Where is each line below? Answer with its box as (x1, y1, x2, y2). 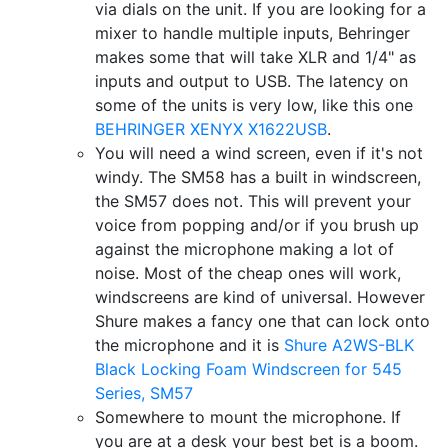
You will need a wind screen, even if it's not (95, 143, 423, 163)
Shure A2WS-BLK (284, 335, 414, 355)
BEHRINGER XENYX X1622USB (95, 119, 327, 139)
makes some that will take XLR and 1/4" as (95, 47, 416, 67)
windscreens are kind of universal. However (95, 287, 425, 307)
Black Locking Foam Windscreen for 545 (95, 359, 402, 379)
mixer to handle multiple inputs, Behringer (95, 23, 410, 43)
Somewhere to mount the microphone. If (95, 407, 401, 427)
